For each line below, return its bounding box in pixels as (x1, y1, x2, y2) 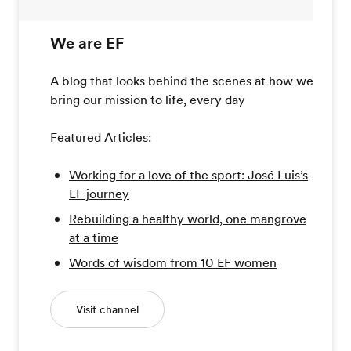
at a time (69, 229, 118, 247)
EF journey (69, 185, 129, 203)
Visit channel (76, 302, 139, 318)
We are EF (50, 32, 124, 55)
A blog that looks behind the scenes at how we (50, 72, 313, 90)
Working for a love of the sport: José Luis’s (69, 166, 308, 184)
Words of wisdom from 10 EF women (69, 254, 277, 272)
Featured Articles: (50, 128, 151, 147)
